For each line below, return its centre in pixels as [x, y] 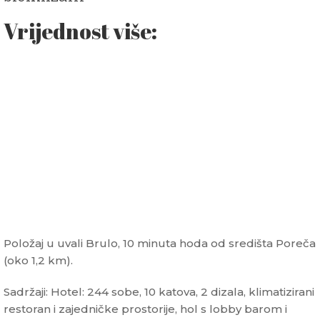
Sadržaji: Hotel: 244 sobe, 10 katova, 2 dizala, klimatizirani [159, 292]
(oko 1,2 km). [38, 261]
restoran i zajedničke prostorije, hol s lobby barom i [145, 309]
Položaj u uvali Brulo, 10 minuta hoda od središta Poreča [160, 244]
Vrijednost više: [80, 31]
